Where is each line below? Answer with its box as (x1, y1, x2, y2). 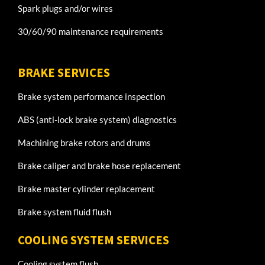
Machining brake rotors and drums (18, 137, 151, 148)
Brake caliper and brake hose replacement (18, 160, 181, 172)
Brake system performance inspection (18, 91, 165, 102)
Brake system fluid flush (18, 206, 111, 218)
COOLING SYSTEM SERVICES (18, 232, 169, 248)
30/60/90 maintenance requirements (18, 26, 163, 37)
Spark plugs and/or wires (18, 3, 113, 14)
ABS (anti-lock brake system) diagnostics (18, 114, 177, 125)
